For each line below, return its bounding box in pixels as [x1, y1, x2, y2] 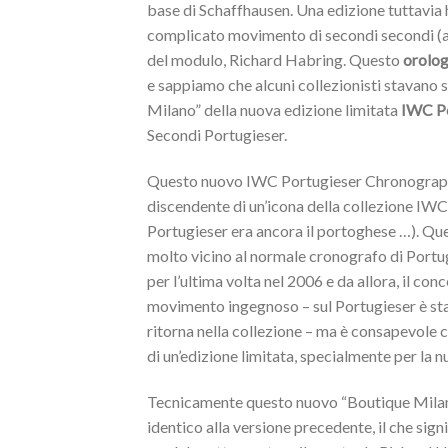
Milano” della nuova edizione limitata [147, 100, 401, 120]
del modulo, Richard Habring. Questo [147, 50, 403, 70]
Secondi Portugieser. [147, 125, 287, 145]
